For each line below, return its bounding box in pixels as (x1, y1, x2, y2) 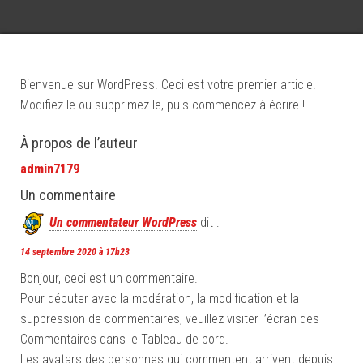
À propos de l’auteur (20, 135, 138, 152)
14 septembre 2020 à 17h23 (20, 246, 130, 258)
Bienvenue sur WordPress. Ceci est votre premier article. (20, 77, 316, 92)
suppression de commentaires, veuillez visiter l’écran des (20, 311, 319, 327)
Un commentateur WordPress (49, 215, 197, 231)
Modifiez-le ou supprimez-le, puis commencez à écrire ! (20, 97, 305, 113)
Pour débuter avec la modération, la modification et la (20, 291, 299, 306)
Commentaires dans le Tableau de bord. (20, 331, 228, 347)
